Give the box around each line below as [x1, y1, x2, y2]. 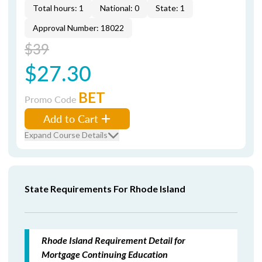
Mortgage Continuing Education [42, 249, 168, 260]
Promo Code [25, 92, 78, 106]
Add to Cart [43, 111, 98, 126]
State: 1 [156, 3, 185, 13]
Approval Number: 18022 [33, 23, 124, 33]
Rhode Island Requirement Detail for [42, 235, 185, 246]
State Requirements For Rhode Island [25, 183, 185, 194]
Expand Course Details [25, 130, 108, 140]
